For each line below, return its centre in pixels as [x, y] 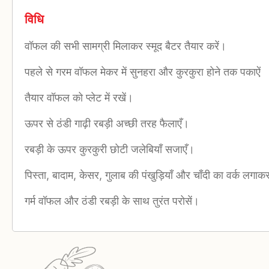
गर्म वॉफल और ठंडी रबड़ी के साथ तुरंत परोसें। [112, 201]
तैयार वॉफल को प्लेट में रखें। [79, 97]
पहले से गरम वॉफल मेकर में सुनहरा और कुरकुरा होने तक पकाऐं [143, 71]
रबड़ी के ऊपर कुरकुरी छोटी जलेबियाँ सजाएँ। [110, 149]
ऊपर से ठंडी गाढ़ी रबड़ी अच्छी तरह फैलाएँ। [107, 123]
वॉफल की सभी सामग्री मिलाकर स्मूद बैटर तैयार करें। [125, 46]
